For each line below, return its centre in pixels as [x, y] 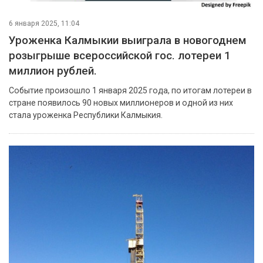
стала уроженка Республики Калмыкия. [86, 115]
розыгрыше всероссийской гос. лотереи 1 [120, 55]
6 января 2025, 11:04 [44, 23]
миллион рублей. [53, 71]
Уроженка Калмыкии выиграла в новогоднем [128, 40]
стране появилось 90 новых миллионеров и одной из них [121, 102]
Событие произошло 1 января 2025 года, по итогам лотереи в [130, 90]
